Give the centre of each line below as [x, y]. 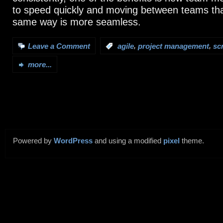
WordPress [73, 141]
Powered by [33, 141]
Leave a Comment [59, 47]
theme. [192, 141]
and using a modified [128, 141]
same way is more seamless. [77, 22]
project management [173, 47]
